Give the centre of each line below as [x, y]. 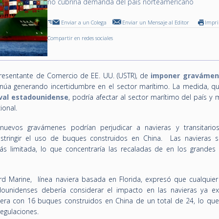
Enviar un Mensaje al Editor [156, 22]
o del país [192, 97]
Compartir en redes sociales [80, 38]
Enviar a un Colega [84, 22]
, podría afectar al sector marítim [122, 97]
